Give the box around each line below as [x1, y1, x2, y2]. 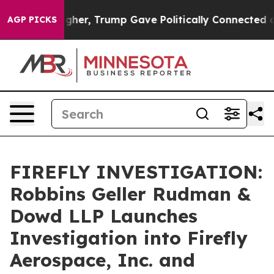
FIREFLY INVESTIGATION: [10, 160, 262, 183]
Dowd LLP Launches [10, 204, 198, 228]
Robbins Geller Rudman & [10, 182, 251, 206]
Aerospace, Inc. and [10, 248, 195, 272]
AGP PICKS [7, 14, 57, 25]
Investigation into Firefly [10, 226, 248, 250]
